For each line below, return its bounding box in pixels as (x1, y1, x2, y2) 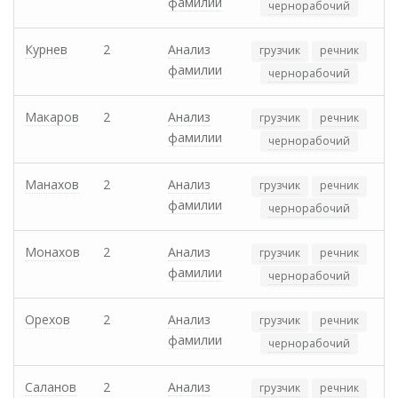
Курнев (25, 41, 68, 59)
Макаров (25, 108, 79, 126)
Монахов (25, 243, 80, 261)
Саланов (25, 378, 76, 396)
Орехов (25, 311, 70, 329)
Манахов (25, 176, 79, 194)
